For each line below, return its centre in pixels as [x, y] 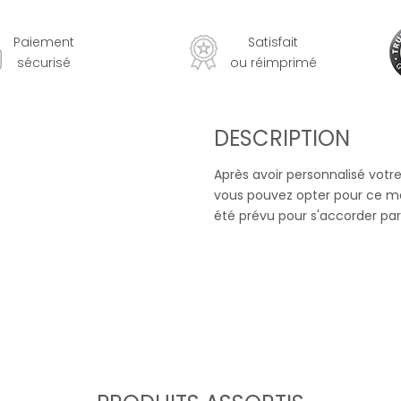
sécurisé [44, 62]
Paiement [44, 42]
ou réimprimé [273, 62]
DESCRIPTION [282, 138]
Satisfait [273, 42]
